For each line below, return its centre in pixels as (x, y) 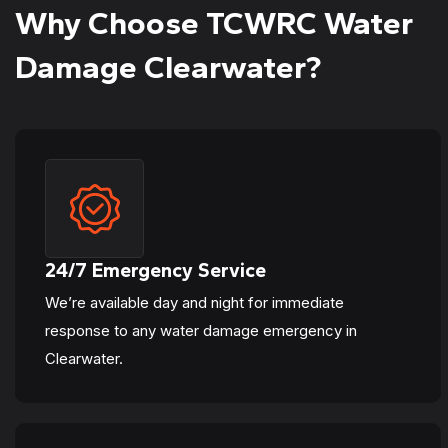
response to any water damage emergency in (201, 330)
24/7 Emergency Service (155, 270)
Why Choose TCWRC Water (214, 23)
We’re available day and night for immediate (194, 302)
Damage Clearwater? (168, 67)
